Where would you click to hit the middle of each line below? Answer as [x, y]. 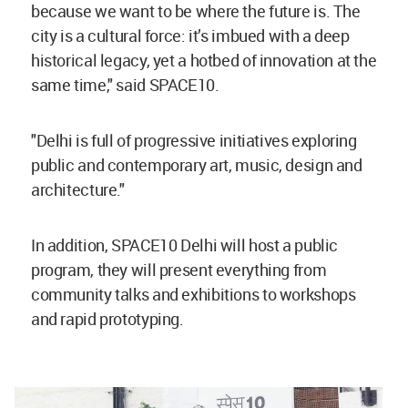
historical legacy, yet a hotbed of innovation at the [204, 60]
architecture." [78, 189]
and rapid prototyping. [109, 318]
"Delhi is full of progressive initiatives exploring [194, 140]
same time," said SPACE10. [127, 84]
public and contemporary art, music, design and [197, 164]
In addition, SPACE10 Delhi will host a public [184, 245]
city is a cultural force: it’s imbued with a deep [190, 35]
